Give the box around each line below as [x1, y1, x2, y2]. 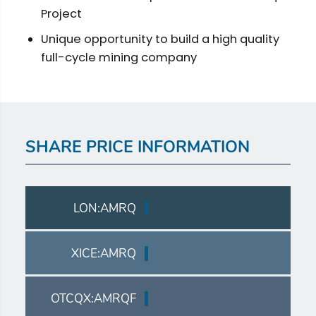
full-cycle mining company [40, 49, 197, 66]
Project [40, 6, 82, 22]
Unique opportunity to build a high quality [40, 31, 279, 47]
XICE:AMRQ [71, 245, 136, 262]
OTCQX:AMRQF [50, 291, 136, 307]
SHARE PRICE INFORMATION [25, 136, 250, 158]
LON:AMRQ [73, 200, 136, 217]
